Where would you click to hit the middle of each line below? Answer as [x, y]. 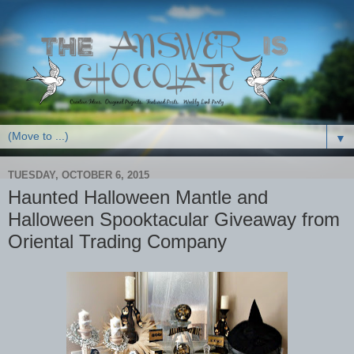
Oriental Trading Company [117, 241]
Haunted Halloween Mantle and [138, 197]
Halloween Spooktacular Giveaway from [174, 219]
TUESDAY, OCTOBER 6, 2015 [79, 175]
